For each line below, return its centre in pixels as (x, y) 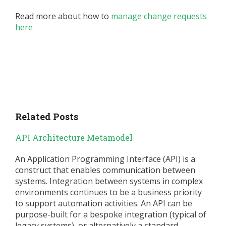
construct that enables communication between (105, 170)
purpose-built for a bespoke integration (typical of (111, 214)
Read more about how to (63, 16)
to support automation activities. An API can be (104, 203)
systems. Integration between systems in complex (109, 181)
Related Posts (47, 116)
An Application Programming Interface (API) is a (105, 159)
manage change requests (159, 16)
